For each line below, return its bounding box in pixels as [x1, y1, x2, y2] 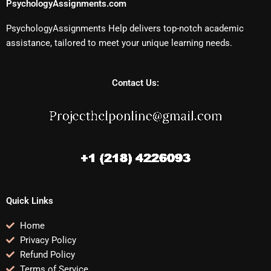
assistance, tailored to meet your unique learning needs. [6, 38, 232, 49]
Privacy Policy [19, 234, 76, 246]
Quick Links [6, 195, 53, 206]
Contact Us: [112, 77, 159, 88]
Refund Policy [19, 249, 75, 260]
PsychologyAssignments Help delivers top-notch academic [6, 23, 244, 34]
